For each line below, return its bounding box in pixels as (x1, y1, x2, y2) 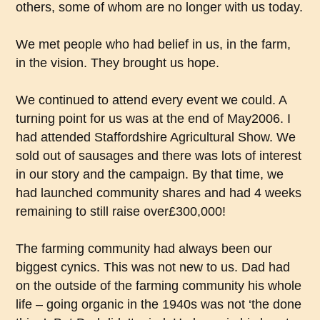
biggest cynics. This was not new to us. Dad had (16, 260, 291, 275)
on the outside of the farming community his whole (16, 279, 302, 294)
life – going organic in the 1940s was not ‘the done (16, 297, 302, 312)
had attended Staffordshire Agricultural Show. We (16, 130, 296, 145)
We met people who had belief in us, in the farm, (16, 37, 291, 52)
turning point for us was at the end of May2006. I (16, 111, 291, 126)
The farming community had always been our (16, 241, 273, 256)
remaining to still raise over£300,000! (16, 204, 226, 219)
